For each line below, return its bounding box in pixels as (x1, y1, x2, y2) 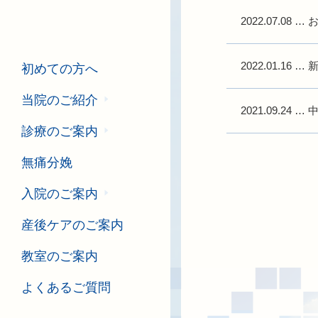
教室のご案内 (21, 249, 98, 264)
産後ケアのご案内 (21, 218, 124, 233)
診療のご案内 (21, 124, 98, 139)
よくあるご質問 (21, 280, 111, 295)
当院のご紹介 (21, 93, 98, 108)
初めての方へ (21, 62, 98, 77)
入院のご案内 (21, 187, 98, 202)
